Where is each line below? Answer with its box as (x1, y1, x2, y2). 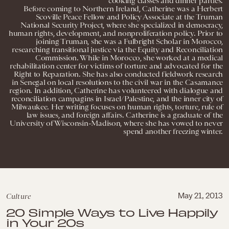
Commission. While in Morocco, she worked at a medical (35, 53, 223, 62)
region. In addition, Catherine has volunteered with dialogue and (9, 86, 223, 95)
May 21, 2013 (178, 192, 223, 200)
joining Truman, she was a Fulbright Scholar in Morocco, (36, 37, 223, 46)
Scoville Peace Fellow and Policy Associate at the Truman (35, 12, 223, 21)
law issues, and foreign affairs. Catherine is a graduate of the (26, 110, 223, 120)
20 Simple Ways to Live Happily (6, 205, 218, 219)
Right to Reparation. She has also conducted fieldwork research (14, 70, 223, 79)
